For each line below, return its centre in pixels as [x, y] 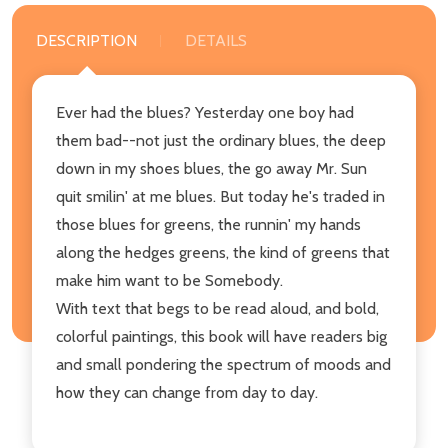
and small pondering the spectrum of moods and [223, 364]
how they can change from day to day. [187, 392]
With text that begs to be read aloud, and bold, [217, 308]
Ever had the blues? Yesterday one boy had [205, 112]
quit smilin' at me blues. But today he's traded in [220, 196]
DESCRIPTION [86, 40]
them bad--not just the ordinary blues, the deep [221, 140]
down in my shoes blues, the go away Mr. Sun [211, 168]
